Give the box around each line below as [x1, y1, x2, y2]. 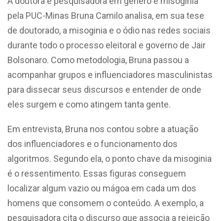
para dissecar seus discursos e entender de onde [7, 84, 201, 95]
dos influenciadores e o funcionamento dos [7, 138, 178, 149]
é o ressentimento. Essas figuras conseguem [7, 168, 186, 179]
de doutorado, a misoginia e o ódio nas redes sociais [7, 25, 211, 36]
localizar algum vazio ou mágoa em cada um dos [7, 183, 196, 193]
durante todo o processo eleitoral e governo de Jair [7, 39, 206, 50]
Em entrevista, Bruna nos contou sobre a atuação [7, 123, 198, 134]
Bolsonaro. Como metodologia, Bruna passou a [7, 54, 189, 65]
